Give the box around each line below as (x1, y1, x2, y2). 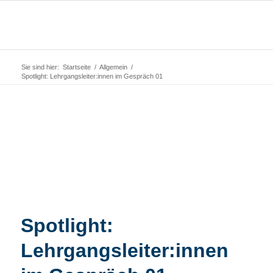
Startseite (62, 63, 91, 71)
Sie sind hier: (21, 63, 59, 71)
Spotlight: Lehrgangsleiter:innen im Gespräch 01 (21, 73, 163, 80)
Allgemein (99, 63, 127, 71)
